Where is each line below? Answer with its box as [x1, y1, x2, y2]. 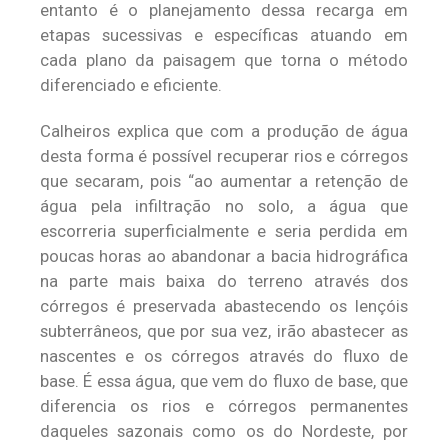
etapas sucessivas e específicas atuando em [40, 25, 408, 45]
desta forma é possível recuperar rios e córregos [40, 146, 408, 166]
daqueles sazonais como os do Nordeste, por [40, 421, 408, 441]
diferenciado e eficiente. [40, 75, 222, 95]
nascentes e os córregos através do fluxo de [40, 346, 408, 366]
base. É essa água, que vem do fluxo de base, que [40, 371, 408, 391]
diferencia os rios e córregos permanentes [40, 396, 408, 416]
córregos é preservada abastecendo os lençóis [40, 296, 408, 316]
